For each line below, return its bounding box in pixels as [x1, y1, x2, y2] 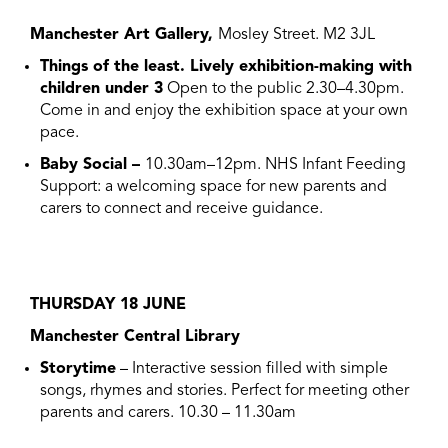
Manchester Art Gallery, [30, 27, 218, 43]
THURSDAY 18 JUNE [30, 297, 186, 313]
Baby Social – [40, 157, 145, 173]
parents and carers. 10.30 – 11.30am [40, 405, 296, 421]
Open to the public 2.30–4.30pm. [163, 81, 404, 97]
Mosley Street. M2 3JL [218, 27, 375, 43]
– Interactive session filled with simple [116, 361, 388, 377]
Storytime [40, 361, 116, 377]
